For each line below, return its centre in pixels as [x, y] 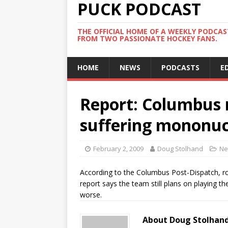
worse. [91, 195]
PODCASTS [180, 67]
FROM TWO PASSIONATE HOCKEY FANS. [147, 38]
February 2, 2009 [118, 149]
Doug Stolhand [180, 149]
